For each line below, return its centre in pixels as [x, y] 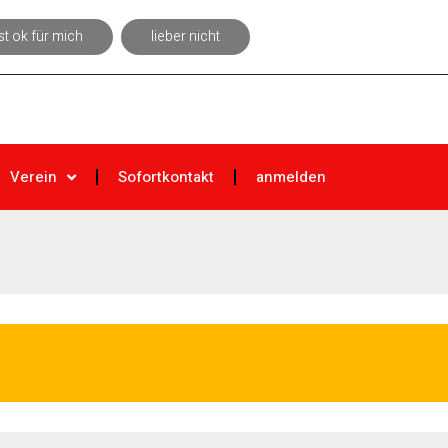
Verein [33, 177]
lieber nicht [186, 36]
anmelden [291, 177]
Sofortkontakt [166, 177]
